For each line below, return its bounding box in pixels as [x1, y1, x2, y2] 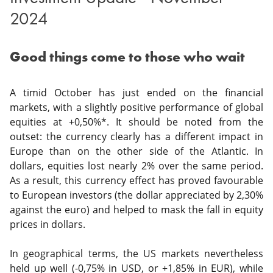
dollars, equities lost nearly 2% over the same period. [10, 159, 263, 172]
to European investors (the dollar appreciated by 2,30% [10, 188, 263, 202]
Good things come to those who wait [10, 48, 248, 66]
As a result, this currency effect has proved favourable [10, 174, 263, 187]
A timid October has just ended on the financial [10, 86, 263, 99]
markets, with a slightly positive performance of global [10, 101, 263, 114]
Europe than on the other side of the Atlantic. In [10, 144, 263, 158]
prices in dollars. [10, 218, 88, 231]
